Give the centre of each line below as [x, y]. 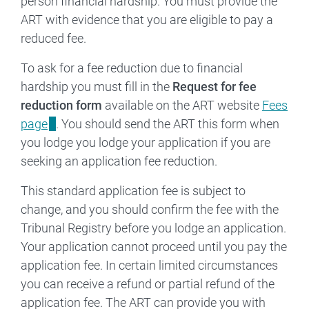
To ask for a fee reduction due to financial [132, 68]
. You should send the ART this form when [168, 123]
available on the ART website [182, 105]
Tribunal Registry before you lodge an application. [153, 228]
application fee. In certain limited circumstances [149, 265]
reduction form [61, 105]
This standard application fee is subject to [133, 190]
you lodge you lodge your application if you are [146, 142]
